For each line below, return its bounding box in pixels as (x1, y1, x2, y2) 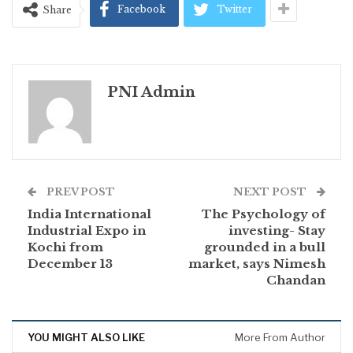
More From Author (235, 331, 325, 344)
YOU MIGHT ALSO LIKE (28, 331, 145, 344)
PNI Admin (107, 84, 195, 102)
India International (28, 206, 151, 222)
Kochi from (28, 240, 103, 255)
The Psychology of (202, 206, 325, 222)
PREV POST (44, 185, 115, 199)
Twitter (217, 3, 252, 16)
